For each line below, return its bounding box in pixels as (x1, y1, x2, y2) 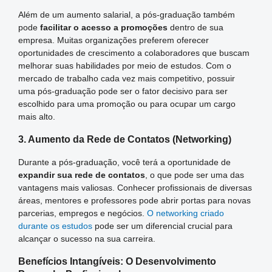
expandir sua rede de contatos (18, 169, 145, 180)
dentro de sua (167, 22, 223, 32)
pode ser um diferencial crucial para (92, 220, 233, 231)
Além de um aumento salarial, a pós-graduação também (18, 9, 235, 19)
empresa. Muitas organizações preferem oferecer (18, 35, 209, 45)
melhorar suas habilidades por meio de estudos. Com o (18, 60, 231, 70)
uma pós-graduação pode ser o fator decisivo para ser (18, 86, 228, 96)
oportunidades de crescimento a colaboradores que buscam (18, 47, 250, 58)
